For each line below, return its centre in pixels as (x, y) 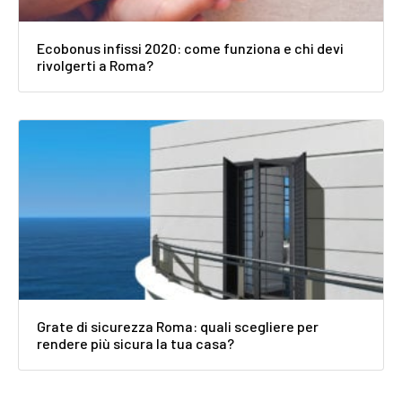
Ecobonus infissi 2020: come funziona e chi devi (190, 48)
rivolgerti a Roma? (95, 65)
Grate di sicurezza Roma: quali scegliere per (178, 326)
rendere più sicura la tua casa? (135, 343)
